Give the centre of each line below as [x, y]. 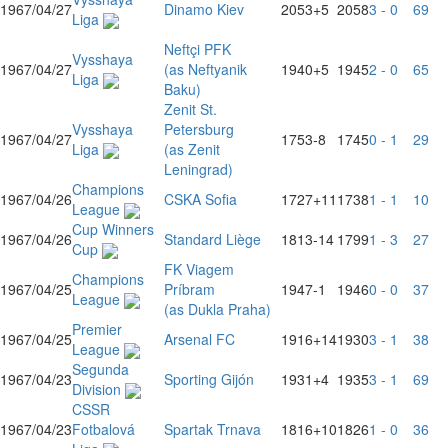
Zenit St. [190, 109]
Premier [97, 329]
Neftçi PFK [197, 49]
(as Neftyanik [205, 69]
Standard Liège [212, 239]
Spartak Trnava [212, 429]
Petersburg [199, 129]
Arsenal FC [199, 339]
